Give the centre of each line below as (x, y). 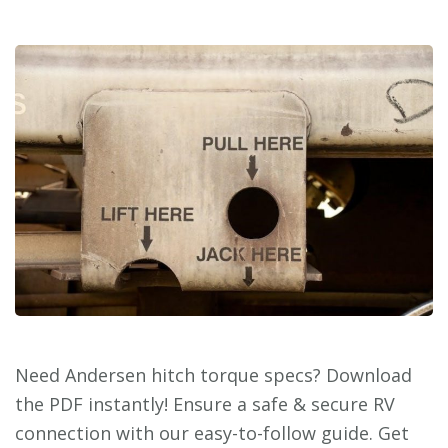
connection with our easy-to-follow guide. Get (212, 432)
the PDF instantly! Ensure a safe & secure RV (205, 403)
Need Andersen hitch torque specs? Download (213, 374)
